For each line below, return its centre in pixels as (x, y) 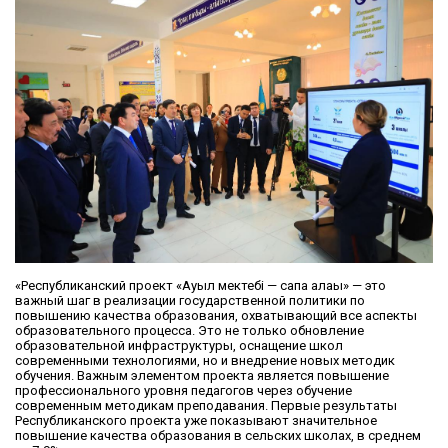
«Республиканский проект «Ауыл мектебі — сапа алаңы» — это (200, 286)
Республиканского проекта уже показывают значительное (196, 421)
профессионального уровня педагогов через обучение (183, 391)
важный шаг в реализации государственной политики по (190, 301)
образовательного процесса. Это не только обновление (189, 331)
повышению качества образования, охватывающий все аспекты (216, 316)
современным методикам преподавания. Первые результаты (206, 406)
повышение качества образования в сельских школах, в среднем (218, 436)
